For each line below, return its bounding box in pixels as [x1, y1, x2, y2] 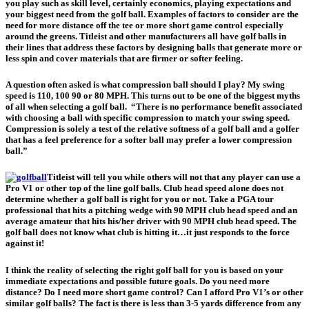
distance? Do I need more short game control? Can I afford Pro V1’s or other [6, 286, 303, 297]
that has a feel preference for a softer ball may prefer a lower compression [6, 134, 292, 146]
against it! [6, 238, 44, 249]
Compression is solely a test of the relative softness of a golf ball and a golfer [6, 123, 299, 134]
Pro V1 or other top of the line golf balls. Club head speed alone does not [6, 183, 283, 194]
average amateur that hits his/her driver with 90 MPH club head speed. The [6, 216, 297, 227]
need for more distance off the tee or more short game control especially [6, 20, 283, 31]
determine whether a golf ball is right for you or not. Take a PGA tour [6, 194, 274, 205]
